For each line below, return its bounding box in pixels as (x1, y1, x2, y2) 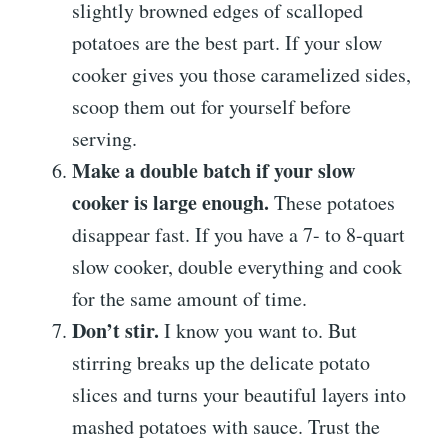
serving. (72, 124, 137, 152)
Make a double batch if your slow (72, 155, 355, 185)
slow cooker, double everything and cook (72, 252, 402, 280)
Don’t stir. (72, 315, 159, 345)
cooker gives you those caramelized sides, (72, 60, 411, 88)
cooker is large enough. (72, 187, 269, 217)
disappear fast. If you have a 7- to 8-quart (72, 220, 405, 248)
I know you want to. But (159, 316, 357, 344)
